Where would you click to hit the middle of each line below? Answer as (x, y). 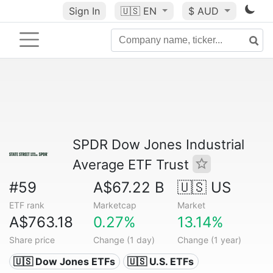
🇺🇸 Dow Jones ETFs (65, 261)
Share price (32, 240)
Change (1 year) (209, 240)
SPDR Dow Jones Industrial (158, 144)
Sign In (84, 11)
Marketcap (115, 205)
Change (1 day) (124, 240)
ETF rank (27, 205)
